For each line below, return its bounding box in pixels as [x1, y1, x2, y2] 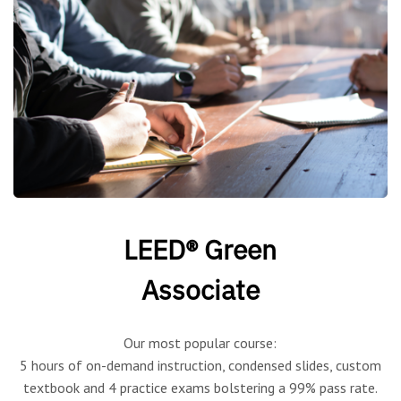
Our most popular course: [124, 333, 277, 352]
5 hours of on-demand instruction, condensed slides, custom [20, 355, 381, 374]
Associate [141, 271, 260, 307]
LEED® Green [124, 231, 277, 267]
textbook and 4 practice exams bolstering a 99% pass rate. [23, 378, 378, 397]
